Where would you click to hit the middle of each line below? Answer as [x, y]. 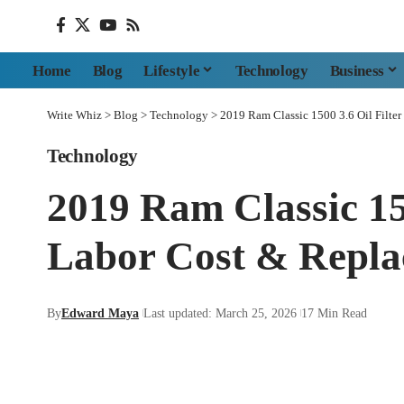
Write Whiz [74, 115]
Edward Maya [100, 313]
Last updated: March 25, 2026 [220, 313]
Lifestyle [172, 70]
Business [357, 70]
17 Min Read [334, 313]
